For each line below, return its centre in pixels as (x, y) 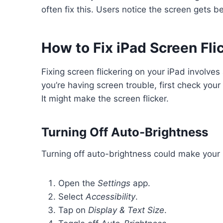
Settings (114, 183)
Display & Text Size (126, 210)
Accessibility (111, 197)
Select (72, 197)
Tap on (73, 210)
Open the (78, 183)
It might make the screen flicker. (105, 99)
